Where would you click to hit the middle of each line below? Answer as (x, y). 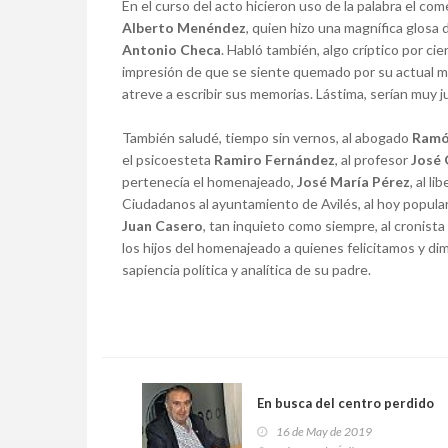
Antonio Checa (171, 49)
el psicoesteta (168, 159)
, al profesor (373, 159)
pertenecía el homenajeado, (209, 181)
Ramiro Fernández (274, 159)
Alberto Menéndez (184, 27)
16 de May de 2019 (324, 431)
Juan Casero (162, 225)
